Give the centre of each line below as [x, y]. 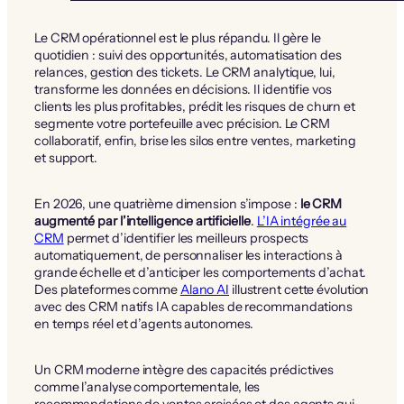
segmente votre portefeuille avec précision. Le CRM [182, 123]
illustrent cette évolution [299, 289]
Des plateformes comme [107, 289]
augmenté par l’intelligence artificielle [142, 220]
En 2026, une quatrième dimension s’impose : [167, 203]
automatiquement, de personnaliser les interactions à [188, 255]
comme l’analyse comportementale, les [147, 386]
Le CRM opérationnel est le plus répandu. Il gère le [178, 37]
